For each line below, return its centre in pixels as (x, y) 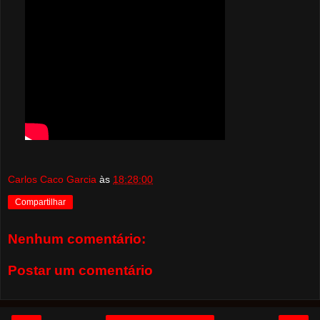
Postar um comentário (80, 271)
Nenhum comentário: (77, 239)
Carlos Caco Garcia (52, 179)
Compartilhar (40, 202)
